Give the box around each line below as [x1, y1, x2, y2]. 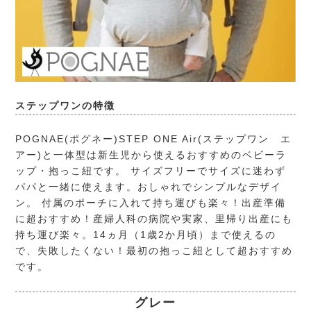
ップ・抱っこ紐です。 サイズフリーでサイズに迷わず [15, 165, 287, 176]
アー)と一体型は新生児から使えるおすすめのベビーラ [15, 149, 287, 160]
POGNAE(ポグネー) [15, 133, 119, 144]
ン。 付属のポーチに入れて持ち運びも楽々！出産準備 [15, 196, 287, 208]
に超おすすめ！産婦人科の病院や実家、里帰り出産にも [15, 212, 294, 224]
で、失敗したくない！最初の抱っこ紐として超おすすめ [15, 244, 294, 256]
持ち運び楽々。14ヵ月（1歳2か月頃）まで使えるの [15, 228, 277, 240]
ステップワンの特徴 [15, 99, 116, 111]
